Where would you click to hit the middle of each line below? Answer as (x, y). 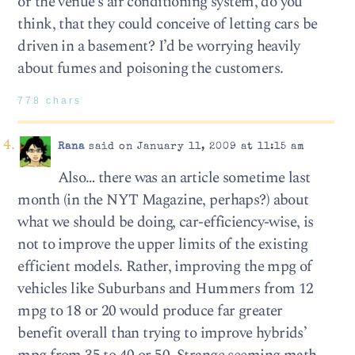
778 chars (50, 100)
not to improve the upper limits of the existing (163, 245)
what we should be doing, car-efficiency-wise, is (166, 223)
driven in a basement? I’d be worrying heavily (159, 47)
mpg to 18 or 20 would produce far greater (150, 311)
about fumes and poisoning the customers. (151, 69)
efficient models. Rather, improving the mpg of (165, 267)
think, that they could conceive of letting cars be (168, 25)
